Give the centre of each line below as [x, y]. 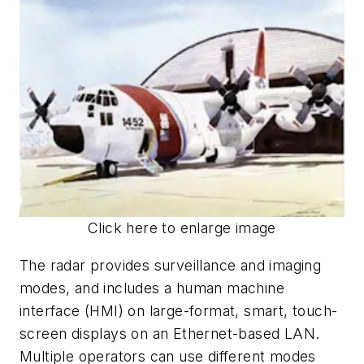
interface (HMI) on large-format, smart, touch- [179, 310]
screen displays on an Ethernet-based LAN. [170, 333]
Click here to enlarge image [182, 228]
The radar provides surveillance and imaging [171, 265]
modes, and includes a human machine [152, 288]
